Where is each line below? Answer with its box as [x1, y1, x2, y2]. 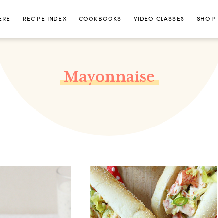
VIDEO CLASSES [133, 15, 184, 22]
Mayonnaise [63, 68, 155, 85]
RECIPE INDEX [22, 15, 67, 22]
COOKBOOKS [78, 15, 122, 22]
